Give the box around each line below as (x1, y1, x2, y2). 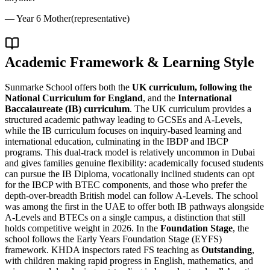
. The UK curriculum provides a (130, 104, 251, 115)
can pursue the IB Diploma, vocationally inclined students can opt (5, 169, 254, 180)
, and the (143, 93, 178, 104)
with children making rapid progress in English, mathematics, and (5, 256, 253, 266)
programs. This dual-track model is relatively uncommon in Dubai (5, 147, 255, 158)
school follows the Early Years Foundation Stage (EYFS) (5, 234, 222, 245)
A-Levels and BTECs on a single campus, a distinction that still (5, 212, 245, 223)
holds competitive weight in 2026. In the (5, 223, 160, 234)
